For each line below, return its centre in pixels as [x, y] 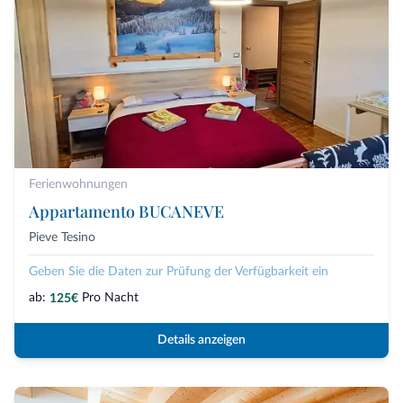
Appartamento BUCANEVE [126, 212]
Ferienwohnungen [78, 185]
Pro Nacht [110, 298]
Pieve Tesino [62, 238]
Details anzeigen [201, 340]
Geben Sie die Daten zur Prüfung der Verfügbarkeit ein [179, 272]
